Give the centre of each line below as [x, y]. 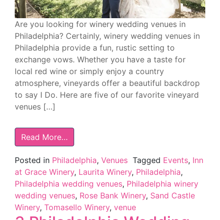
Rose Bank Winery [113, 195]
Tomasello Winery [77, 207]
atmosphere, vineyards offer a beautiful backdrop [107, 83]
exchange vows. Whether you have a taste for [100, 59]
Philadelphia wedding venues [69, 183]
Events [176, 160]
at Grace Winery [44, 172]
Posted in [33, 160]
